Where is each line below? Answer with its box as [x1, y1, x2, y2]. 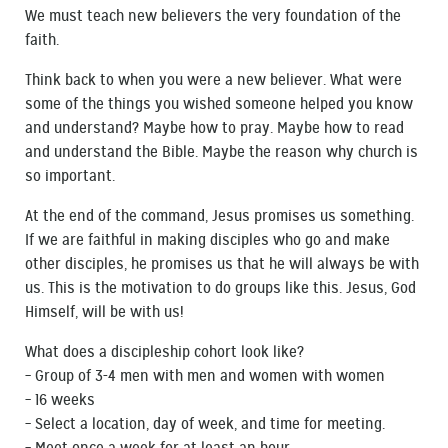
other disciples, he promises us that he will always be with [25, 254, 419, 275]
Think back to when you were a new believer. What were [25, 70, 402, 91]
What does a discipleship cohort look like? [25, 342, 304, 363]
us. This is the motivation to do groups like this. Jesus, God [25, 278, 416, 299]
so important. [25, 166, 115, 187]
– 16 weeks [25, 390, 95, 411]
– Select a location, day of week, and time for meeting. [25, 414, 385, 435]
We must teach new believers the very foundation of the [25, 6, 401, 27]
